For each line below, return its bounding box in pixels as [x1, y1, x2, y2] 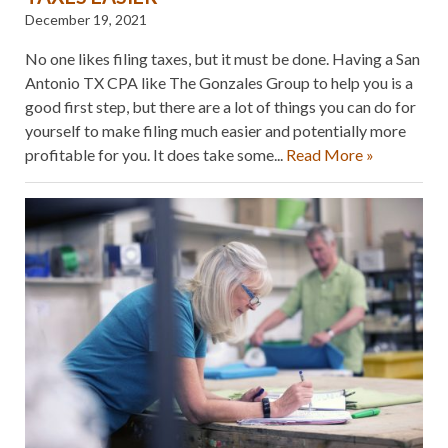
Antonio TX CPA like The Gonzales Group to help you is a [25, 73, 413, 93]
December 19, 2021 [25, 11, 147, 29]
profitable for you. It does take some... [25, 145, 286, 165]
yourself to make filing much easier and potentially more [25, 121, 406, 141]
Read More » [286, 145, 374, 165]
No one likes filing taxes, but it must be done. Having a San [25, 49, 420, 69]
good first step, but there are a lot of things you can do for [25, 97, 416, 117]
